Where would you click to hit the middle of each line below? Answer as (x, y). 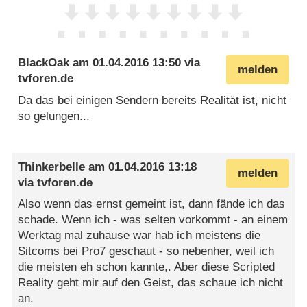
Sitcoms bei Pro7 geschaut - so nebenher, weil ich (146, 251)
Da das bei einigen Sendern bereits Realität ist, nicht (152, 100)
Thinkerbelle (52, 167)
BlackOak (44, 63)
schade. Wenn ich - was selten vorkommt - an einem (153, 220)
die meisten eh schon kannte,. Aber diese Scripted (147, 267)
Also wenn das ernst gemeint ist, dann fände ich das (152, 204)
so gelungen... (54, 116)
